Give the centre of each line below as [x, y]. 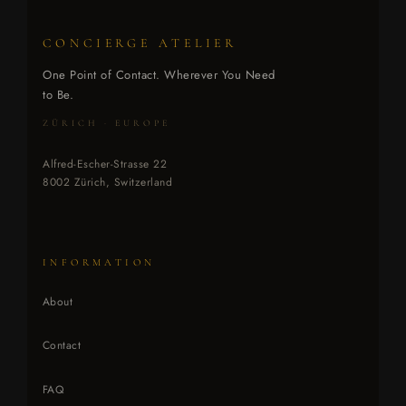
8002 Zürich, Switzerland [108, 183]
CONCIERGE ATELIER [140, 43]
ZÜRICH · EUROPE [106, 124]
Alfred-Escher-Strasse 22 [105, 164]
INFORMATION [99, 263]
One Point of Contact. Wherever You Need [159, 74]
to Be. [58, 94]
